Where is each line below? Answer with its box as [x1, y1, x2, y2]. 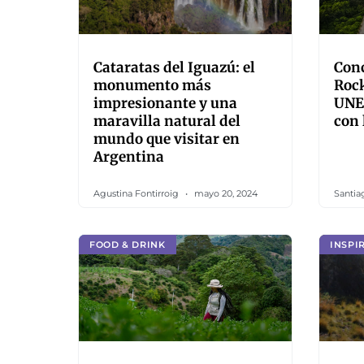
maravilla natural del [93, 112, 240, 130]
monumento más [93, 76, 211, 94]
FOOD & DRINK [89, 238, 166, 250]
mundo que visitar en [93, 130, 240, 148]
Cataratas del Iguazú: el [93, 58, 255, 76]
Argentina [93, 148, 164, 166]
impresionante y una [93, 94, 237, 112]
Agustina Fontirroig [93, 188, 181, 199]
